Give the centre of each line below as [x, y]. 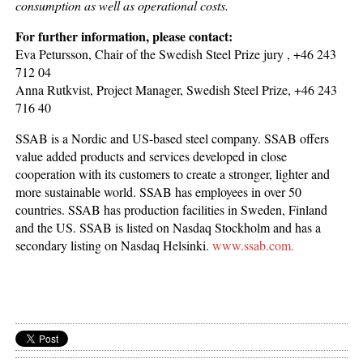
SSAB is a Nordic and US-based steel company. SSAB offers [173, 138]
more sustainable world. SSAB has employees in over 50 [159, 191]
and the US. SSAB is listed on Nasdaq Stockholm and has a [169, 227]
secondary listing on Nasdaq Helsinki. [114, 245]
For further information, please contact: [124, 36]
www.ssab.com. [254, 245]
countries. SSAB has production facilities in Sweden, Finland [172, 209]
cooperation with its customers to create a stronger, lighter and [173, 173]
